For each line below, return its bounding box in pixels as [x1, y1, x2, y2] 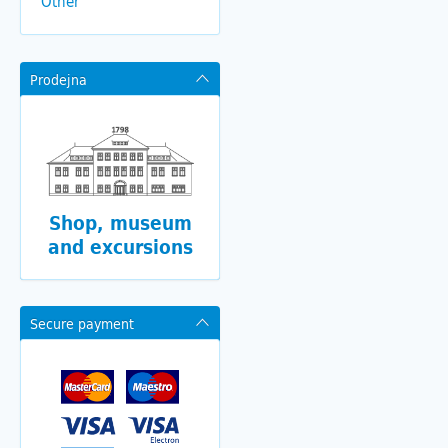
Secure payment [30, 313, 134, 335]
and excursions [47, 232, 193, 263]
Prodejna [30, 69, 87, 90]
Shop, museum [48, 208, 192, 239]
